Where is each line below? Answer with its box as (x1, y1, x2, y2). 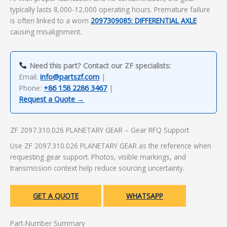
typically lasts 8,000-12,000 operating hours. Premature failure (10, 4, 210, 14)
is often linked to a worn (10, 15, 91, 25)
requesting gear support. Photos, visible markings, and (10, 152, 186, 162)
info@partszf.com (40, 71, 100, 82)
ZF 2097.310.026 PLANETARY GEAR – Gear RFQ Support (10, 125, 189, 135)
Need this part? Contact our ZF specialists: (27, 60, 171, 70)
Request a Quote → (19, 94, 85, 104)
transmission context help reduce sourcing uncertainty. (10, 163, 184, 173)
